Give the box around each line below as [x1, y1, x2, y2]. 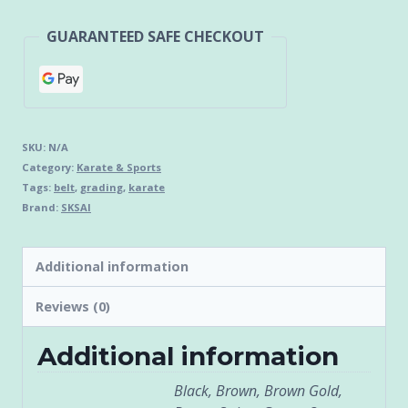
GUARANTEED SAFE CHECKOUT [46, 26, 264, 46]
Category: [22, 160, 76, 174]
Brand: [22, 200, 61, 214]
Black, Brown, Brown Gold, [174, 380, 342, 401]
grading [80, 180, 123, 194]
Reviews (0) [36, 297, 111, 315]
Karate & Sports [76, 160, 161, 174]
